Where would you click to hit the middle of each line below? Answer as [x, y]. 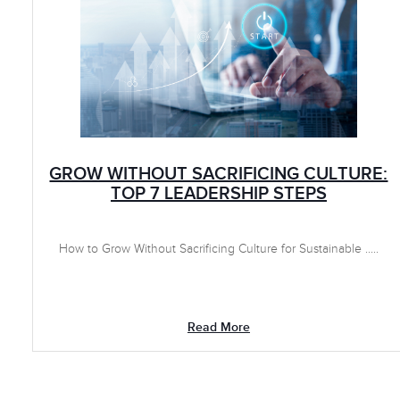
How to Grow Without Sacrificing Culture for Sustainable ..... [218, 249]
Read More [218, 327]
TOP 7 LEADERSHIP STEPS [218, 194]
